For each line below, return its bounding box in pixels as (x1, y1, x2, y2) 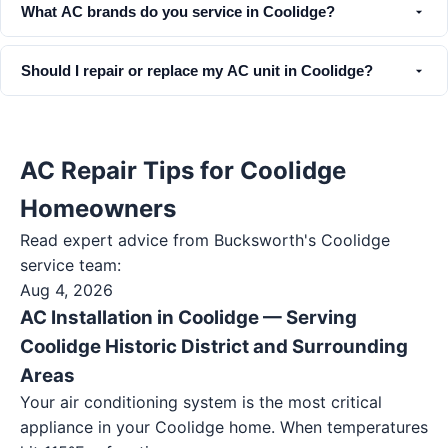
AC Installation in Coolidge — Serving (20, 306, 357, 329)
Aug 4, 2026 (20, 280, 113, 300)
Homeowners (20, 194, 176, 223)
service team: (20, 255, 121, 275)
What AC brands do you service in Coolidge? (21, 3, 335, 20)
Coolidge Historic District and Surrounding (20, 335, 408, 358)
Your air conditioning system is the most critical (20, 392, 382, 412)
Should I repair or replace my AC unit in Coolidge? (21, 62, 373, 79)
